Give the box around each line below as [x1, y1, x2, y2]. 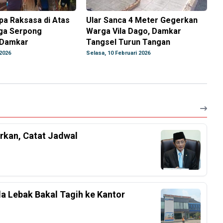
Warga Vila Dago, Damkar [86, 26, 182, 36]
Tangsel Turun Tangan [86, 37, 171, 47]
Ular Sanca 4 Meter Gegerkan [86, 15, 198, 25]
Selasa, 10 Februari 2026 [86, 50, 151, 57]
